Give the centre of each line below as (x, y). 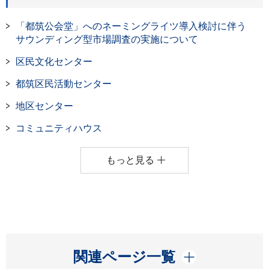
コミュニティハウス (59, 128)
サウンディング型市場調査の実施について (107, 39)
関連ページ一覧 (124, 257)
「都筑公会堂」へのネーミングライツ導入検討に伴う (131, 26)
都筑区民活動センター (64, 84)
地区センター (44, 106)
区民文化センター (54, 62)
